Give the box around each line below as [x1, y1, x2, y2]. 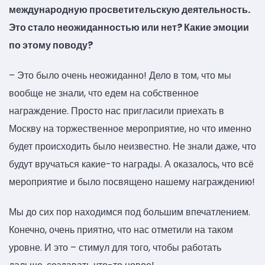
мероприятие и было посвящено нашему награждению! [9, 174, 255, 189]
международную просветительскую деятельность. [9, 2, 250, 17]
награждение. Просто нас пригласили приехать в [9, 104, 224, 118]
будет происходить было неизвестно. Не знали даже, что [9, 139, 256, 153]
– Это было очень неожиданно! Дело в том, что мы [9, 68, 231, 82]
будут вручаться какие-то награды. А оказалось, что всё [9, 157, 254, 171]
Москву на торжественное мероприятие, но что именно [9, 121, 251, 135]
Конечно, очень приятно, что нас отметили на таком [9, 223, 233, 237]
